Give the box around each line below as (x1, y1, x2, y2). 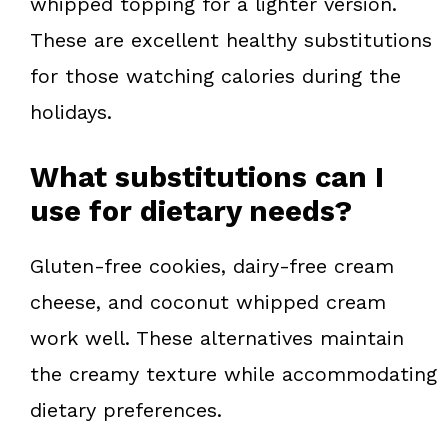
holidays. (30, 99, 112, 124)
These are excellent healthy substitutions (30, 27, 432, 52)
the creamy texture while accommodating (30, 361, 437, 386)
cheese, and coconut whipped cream (30, 289, 386, 314)
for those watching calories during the (30, 63, 401, 88)
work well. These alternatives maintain (30, 325, 404, 350)
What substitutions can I (30, 159, 384, 194)
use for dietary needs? (30, 193, 352, 228)
